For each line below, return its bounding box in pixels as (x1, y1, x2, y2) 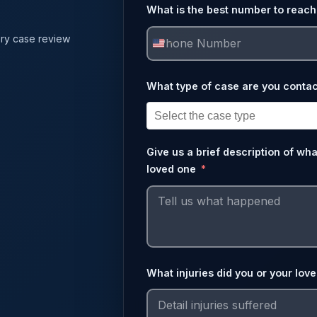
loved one (146, 163, 196, 175)
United (158, 42, 197, 57)
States (158, 63, 195, 79)
